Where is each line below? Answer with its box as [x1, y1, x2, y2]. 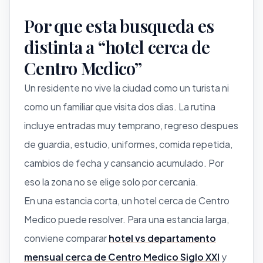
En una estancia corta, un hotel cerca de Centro [24, 194, 230, 207]
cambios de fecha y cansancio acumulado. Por [24, 156, 224, 169]
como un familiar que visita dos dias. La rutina [24, 100, 215, 113]
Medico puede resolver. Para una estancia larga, [24, 213, 229, 225]
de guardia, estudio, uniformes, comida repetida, [24, 137, 232, 150]
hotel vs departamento [109, 231, 216, 244]
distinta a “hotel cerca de [24, 35, 210, 59]
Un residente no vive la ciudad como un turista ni [24, 81, 229, 94]
